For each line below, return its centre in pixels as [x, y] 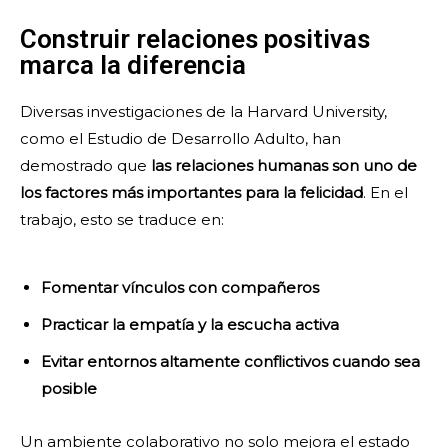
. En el [385, 193]
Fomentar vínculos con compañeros [180, 288]
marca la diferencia [133, 65]
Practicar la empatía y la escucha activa [190, 325]
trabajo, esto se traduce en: [122, 220]
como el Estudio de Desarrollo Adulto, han [180, 139]
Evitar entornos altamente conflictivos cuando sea [230, 362]
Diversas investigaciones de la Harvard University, [203, 112]
